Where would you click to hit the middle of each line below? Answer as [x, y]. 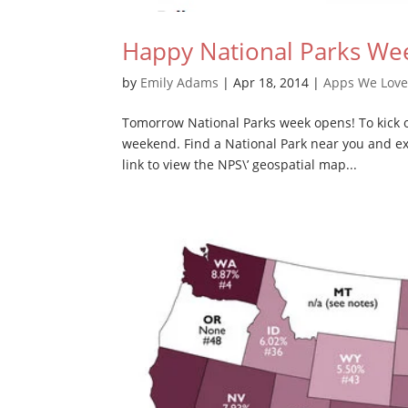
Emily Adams [180, 82]
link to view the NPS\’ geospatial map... [240, 164]
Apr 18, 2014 [271, 82]
